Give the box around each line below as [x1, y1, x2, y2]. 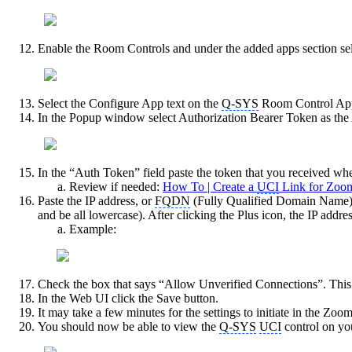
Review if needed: [69, 179, 163, 193]
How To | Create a [163, 179, 257, 193]
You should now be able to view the [38, 319, 219, 333]
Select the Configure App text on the [38, 96, 222, 110]
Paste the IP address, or [38, 193, 155, 207]
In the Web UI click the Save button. [38, 291, 222, 305]
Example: [69, 222, 116, 236]
